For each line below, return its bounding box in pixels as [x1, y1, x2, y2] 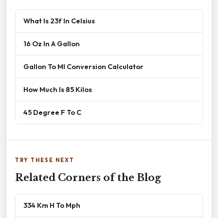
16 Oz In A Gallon [23, 39, 80, 49]
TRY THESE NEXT [15, 157, 74, 164]
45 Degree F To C [23, 108, 81, 117]
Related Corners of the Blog [15, 172, 161, 184]
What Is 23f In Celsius [23, 16, 95, 26]
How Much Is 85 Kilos [23, 85, 92, 94]
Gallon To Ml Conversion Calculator [23, 62, 144, 72]
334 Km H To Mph [23, 200, 80, 210]
